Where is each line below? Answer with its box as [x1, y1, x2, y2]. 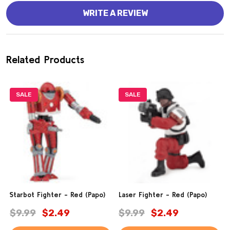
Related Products [6, 53, 84, 66]
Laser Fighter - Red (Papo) [119, 190, 207, 199]
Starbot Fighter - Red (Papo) [10, 190, 105, 199]
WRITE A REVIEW [82, 8, 148, 18]
